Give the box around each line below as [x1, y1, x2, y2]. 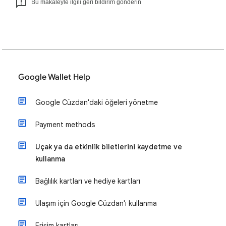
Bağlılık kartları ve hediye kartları [35, 177, 140, 186]
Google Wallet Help [18, 72, 90, 82]
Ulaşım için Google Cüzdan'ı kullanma [35, 199, 157, 208]
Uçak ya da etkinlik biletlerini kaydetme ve [35, 142, 182, 151]
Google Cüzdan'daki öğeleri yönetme [35, 98, 158, 107]
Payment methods [35, 120, 95, 129]
